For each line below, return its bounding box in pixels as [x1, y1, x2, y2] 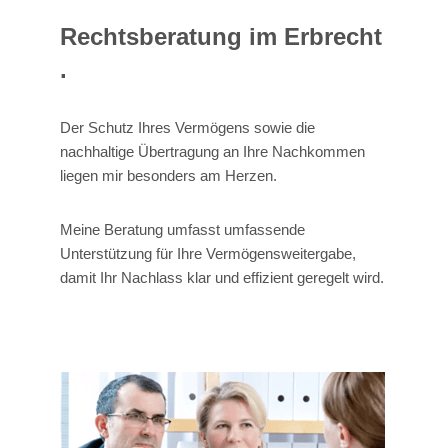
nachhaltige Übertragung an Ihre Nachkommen [60, 142, 365, 160]
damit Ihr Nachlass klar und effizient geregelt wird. [60, 268, 384, 286]
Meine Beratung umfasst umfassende [60, 220, 305, 238]
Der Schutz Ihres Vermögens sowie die [60, 118, 315, 136]
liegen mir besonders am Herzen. [60, 166, 277, 184]
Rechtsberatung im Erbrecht [60, 22, 382, 50]
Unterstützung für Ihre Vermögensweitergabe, [60, 244, 356, 262]
